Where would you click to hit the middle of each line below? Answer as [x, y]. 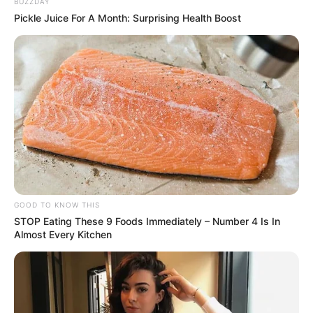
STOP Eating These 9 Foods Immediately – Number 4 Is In [147, 221]
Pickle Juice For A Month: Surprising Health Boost [128, 17]
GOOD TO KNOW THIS [57, 205]
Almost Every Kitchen [63, 235]
